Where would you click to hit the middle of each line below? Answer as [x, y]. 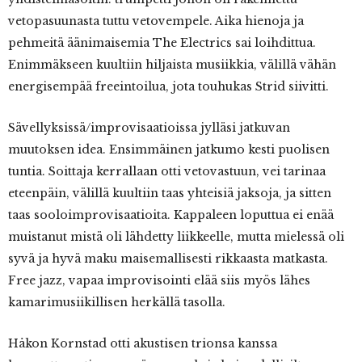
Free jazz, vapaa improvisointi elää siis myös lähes [159, 281]
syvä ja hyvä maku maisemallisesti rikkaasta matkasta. [168, 259]
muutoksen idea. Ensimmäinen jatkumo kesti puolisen [169, 150]
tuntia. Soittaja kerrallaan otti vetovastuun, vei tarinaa [167, 172]
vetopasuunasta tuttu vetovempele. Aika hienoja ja [156, 21]
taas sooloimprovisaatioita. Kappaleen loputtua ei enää [171, 215]
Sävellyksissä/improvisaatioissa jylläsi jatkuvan [149, 128]
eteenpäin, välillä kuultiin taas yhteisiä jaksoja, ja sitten [170, 194]
